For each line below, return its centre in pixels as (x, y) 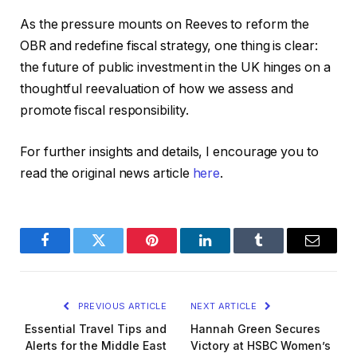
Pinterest (176, 252)
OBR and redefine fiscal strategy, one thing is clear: (169, 46)
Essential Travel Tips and (96, 328)
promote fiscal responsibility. (104, 111)
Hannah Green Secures (255, 328)
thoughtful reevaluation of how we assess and (157, 89)
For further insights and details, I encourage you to (169, 151)
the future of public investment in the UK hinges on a (175, 68)
